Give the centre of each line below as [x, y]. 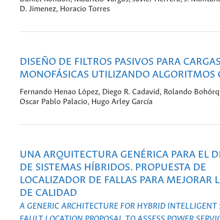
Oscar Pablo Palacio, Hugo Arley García [86, 102]
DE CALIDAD [48, 193]
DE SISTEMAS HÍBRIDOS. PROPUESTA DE [113, 168]
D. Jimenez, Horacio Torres [65, 9]
